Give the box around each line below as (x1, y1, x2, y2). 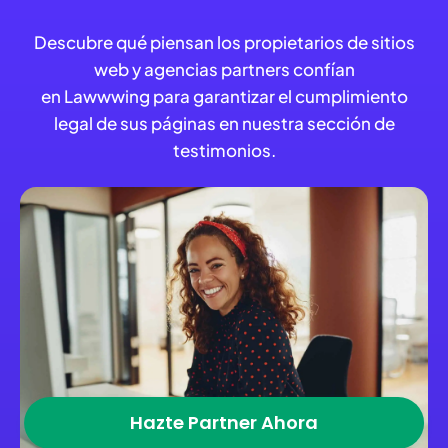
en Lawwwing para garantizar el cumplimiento (40, 85, 408, 108)
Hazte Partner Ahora (129, 410, 318, 436)
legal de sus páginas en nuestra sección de (53, 112, 395, 135)
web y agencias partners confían (93, 58, 355, 81)
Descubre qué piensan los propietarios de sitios (33, 31, 415, 54)
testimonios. (172, 139, 276, 162)
